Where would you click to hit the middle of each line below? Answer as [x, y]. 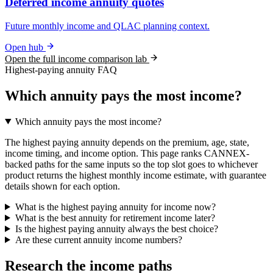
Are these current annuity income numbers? [98, 239]
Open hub [25, 47]
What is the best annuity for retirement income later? [115, 218]
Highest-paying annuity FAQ [61, 69]
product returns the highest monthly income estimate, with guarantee [136, 175]
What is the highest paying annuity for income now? [115, 207]
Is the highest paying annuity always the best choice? [116, 229]
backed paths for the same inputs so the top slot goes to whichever [131, 164]
